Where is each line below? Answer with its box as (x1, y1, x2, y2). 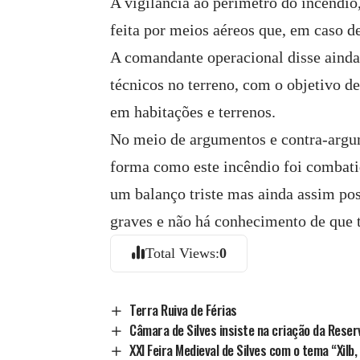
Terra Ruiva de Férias (129, 299, 237, 320)
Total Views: (145, 245, 220, 262)
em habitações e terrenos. (110, 102, 276, 121)
